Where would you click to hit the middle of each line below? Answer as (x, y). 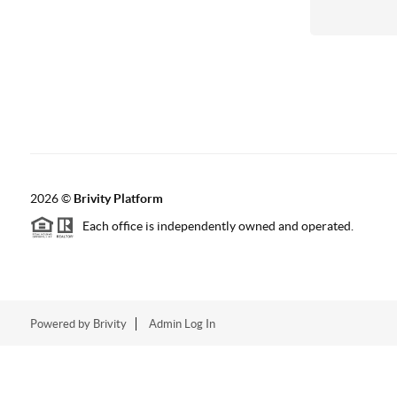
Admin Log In (182, 323)
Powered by (61, 323)
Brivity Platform (118, 198)
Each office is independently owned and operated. (214, 226)
